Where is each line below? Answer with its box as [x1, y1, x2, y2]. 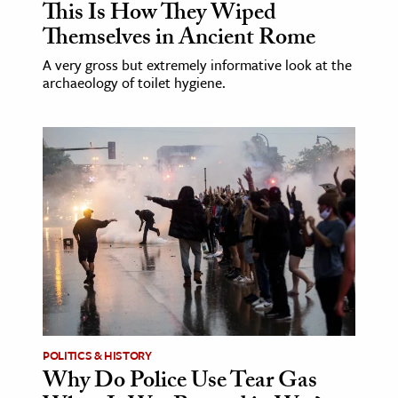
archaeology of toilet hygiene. [43, 71, 226, 93]
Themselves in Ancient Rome [43, 20, 315, 60]
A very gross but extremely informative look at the [43, 53, 352, 76]
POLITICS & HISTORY [43, 346, 152, 364]
